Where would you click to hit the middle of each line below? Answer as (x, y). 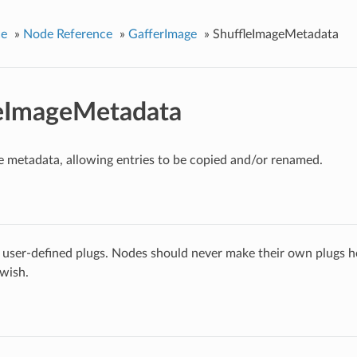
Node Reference (67, 34)
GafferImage (162, 34)
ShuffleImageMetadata (275, 34)
